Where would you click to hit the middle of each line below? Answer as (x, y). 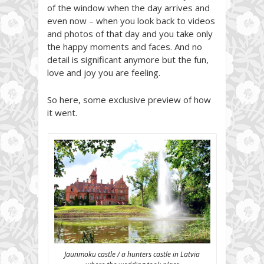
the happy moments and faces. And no (125, 46)
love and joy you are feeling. (104, 72)
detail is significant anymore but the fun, (128, 59)
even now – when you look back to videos (131, 20)
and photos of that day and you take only (130, 33)
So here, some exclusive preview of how (129, 99)
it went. (62, 112)
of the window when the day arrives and (128, 7)
